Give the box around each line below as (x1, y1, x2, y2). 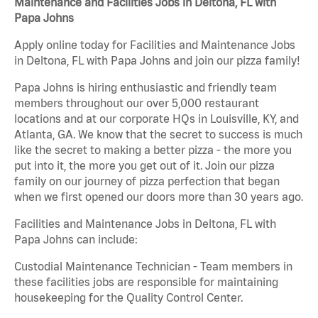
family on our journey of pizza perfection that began (14, 175, 280, 188)
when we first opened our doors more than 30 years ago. (14, 190, 303, 204)
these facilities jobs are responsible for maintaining (14, 275, 278, 289)
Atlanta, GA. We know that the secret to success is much (14, 128, 302, 141)
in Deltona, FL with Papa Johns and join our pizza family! (14, 54, 300, 67)
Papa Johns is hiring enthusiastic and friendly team (14, 81, 277, 94)
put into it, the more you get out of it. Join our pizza (14, 159, 275, 172)
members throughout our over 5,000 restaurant (14, 97, 259, 110)
